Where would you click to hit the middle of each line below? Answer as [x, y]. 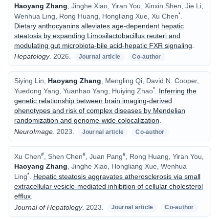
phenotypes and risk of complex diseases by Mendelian [100, 111]
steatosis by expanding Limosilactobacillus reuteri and [97, 35]
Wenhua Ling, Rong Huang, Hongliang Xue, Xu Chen [96, 16]
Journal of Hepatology [48, 207]
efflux [22, 196]
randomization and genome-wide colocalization [87, 120]
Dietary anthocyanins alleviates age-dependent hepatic [99, 26]
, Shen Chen [63, 156]
